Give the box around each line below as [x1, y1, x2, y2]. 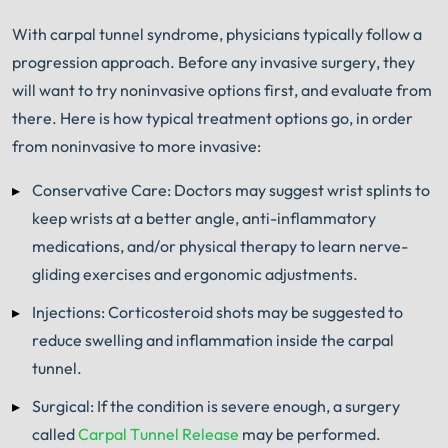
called [32, 424, 78, 445]
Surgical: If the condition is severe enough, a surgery [32, 396, 400, 417]
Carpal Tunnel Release [78, 424, 239, 445]
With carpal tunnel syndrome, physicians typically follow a [12, 23, 422, 44]
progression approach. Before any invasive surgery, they [12, 51, 415, 72]
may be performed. [239, 424, 381, 445]
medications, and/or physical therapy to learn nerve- [32, 235, 408, 256]
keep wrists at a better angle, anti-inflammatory [32, 207, 376, 228]
